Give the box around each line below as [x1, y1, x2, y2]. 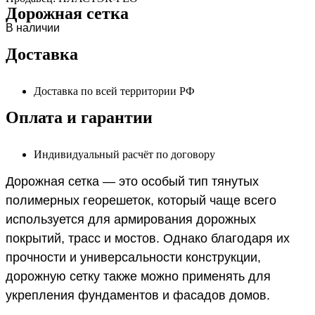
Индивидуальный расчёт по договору [34, 148, 215, 160]
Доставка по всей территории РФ [34, 84, 195, 97]
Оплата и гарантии [6, 108, 153, 127]
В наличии [6, 21, 60, 34]
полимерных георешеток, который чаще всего [6, 193, 276, 207]
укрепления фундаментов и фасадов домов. [6, 288, 270, 302]
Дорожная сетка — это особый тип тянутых [6, 174, 259, 188]
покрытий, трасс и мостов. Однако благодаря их [6, 231, 290, 245]
